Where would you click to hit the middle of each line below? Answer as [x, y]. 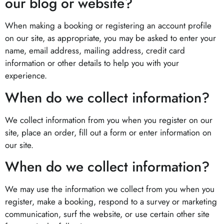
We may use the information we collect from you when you [110, 189]
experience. [26, 76]
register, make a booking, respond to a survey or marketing [111, 202]
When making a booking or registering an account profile [108, 26]
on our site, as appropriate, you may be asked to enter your [110, 38]
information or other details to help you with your [92, 63]
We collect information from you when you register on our [109, 120]
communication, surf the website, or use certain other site [107, 214]
